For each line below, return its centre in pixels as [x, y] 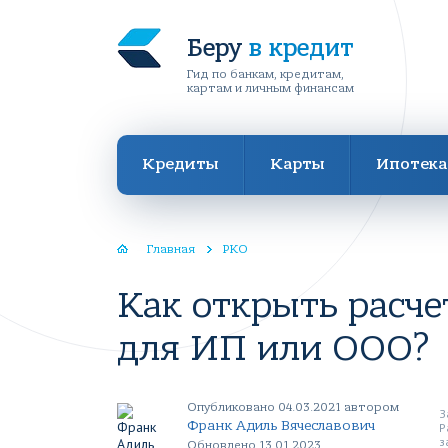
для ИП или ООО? [273, 348]
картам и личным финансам [270, 88]
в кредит [301, 48]
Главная [171, 249]
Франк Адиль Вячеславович [281, 425]
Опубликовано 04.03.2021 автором [293, 407]
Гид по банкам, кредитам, [265, 74]
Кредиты [180, 164]
